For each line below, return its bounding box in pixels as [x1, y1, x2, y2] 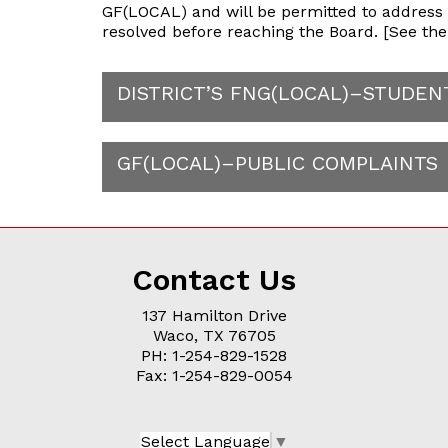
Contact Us [132, 262, 296, 297]
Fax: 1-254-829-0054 [135, 366, 293, 385]
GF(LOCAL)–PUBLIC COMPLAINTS [117, 151, 438, 175]
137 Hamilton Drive [141, 306, 287, 325]
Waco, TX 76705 [152, 326, 276, 345]
